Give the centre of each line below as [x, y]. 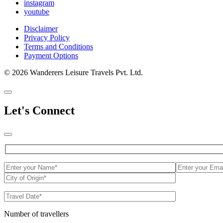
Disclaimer [41, 29]
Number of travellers [36, 214]
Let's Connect [39, 111]
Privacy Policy [47, 38]
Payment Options [51, 56]
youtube [37, 12]
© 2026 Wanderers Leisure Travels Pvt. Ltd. [73, 73]
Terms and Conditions [58, 47]
